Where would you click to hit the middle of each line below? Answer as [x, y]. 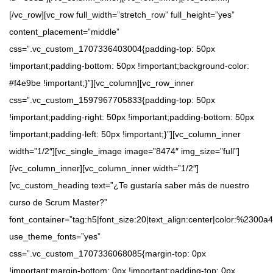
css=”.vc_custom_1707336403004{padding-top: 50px [112, 49]
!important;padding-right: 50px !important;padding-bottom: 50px [132, 117]
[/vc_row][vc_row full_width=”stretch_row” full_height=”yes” [122, 15]
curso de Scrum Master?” [58, 203]
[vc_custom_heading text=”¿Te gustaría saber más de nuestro [129, 186]
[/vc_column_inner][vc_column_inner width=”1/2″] [104, 168]
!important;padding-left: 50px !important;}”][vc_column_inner [125, 134]
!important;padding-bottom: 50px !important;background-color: [129, 66]
